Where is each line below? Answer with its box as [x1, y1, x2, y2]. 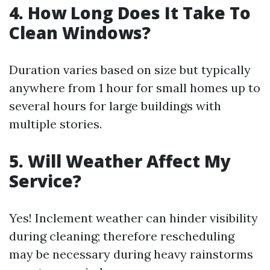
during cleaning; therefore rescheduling [9, 228, 234, 243]
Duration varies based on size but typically [9, 62, 251, 77]
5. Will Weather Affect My [9, 149, 231, 172]
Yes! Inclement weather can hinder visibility [9, 210, 258, 225]
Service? [9, 169, 81, 192]
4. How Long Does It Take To [9, 1, 251, 24]
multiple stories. [9, 116, 102, 131]
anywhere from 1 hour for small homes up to [9, 80, 260, 95]
